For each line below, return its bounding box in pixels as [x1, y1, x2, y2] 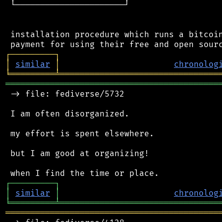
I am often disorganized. [5, 109, 129, 119]
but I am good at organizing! [5, 148, 149, 159]
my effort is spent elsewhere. [5, 128, 154, 139]
